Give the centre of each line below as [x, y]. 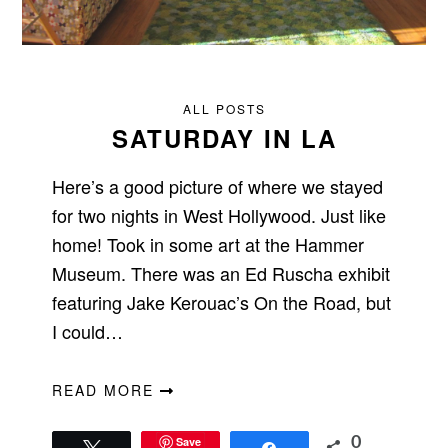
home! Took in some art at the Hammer [208, 243]
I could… [88, 330]
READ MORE [106, 389]
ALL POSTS [224, 108]
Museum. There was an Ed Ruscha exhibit [221, 272]
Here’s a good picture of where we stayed [218, 185]
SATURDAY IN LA [224, 137]
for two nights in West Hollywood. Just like [219, 214]
